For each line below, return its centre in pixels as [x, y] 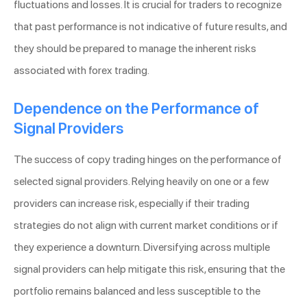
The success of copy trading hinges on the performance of [148, 160]
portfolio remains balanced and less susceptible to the [137, 291]
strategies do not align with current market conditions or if [146, 225]
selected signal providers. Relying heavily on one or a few [141, 182]
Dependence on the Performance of [136, 109]
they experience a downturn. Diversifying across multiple [142, 247]
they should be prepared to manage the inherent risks [135, 49]
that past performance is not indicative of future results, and [150, 27]
